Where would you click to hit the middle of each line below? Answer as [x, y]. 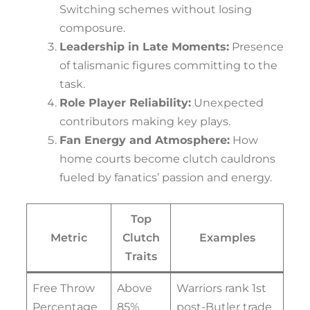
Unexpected [227, 103]
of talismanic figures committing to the [168, 66]
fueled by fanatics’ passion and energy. [166, 178]
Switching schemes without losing [156, 10]
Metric [69, 238]
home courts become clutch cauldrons [167, 159]
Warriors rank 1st [221, 289]
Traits [141, 257]
